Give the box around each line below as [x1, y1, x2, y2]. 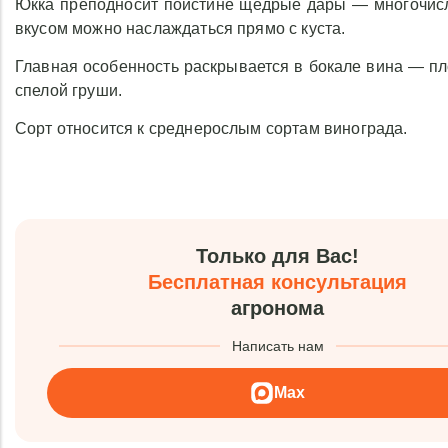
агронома [231, 297, 325, 319]
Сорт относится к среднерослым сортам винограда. [15, 120, 408, 137]
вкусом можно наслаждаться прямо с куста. [15, 20, 346, 37]
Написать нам [231, 338, 324, 354]
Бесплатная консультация [148, 271, 408, 293]
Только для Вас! [196, 245, 360, 267]
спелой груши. [15, 82, 123, 99]
